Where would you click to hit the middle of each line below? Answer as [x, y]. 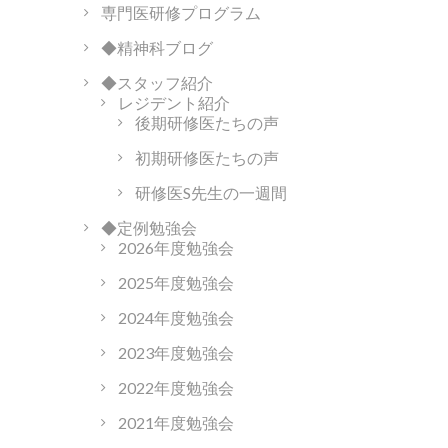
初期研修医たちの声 [206, 158]
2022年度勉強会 [175, 388]
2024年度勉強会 [175, 318]
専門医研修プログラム [180, 13]
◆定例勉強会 [148, 228]
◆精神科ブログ [156, 48]
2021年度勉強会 [175, 423]
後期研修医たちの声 [206, 123]
